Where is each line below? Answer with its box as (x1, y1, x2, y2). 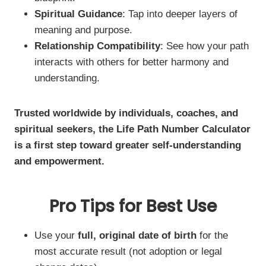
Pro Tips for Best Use (49, 195, 217, 218)
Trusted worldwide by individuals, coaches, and (14, 107, 238, 119)
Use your (34, 230, 78, 241)
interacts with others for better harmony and (34, 56, 229, 68)
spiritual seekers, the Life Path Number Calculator (14, 123, 251, 135)
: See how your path (160, 40, 249, 52)
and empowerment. (14, 156, 104, 167)
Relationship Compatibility (34, 40, 160, 52)
